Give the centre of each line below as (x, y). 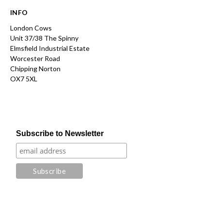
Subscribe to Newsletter (60, 134)
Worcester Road (35, 59)
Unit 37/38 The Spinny (44, 38)
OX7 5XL (24, 79)
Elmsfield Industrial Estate (50, 48)
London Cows (31, 28)
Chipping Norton (35, 69)
